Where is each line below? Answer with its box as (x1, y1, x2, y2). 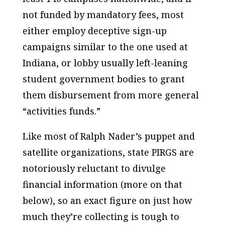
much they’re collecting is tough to (22, 210, 179, 222)
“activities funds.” (22, 105, 100, 117)
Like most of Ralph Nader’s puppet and (22, 130, 195, 142)
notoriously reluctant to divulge (22, 162, 166, 174)
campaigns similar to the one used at (22, 41, 188, 53)
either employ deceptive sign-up (22, 25, 167, 37)
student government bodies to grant (22, 73, 185, 85)
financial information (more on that (22, 178, 182, 190)
